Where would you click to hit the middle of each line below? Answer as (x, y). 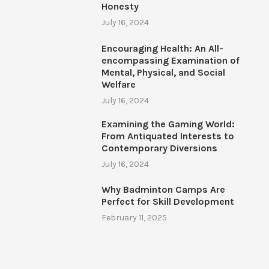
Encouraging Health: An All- (162, 48)
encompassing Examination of (170, 60)
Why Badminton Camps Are (163, 189)
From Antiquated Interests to (168, 136)
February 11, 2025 (134, 217)
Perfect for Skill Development (168, 201)
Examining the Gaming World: (168, 124)
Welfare (118, 84)
